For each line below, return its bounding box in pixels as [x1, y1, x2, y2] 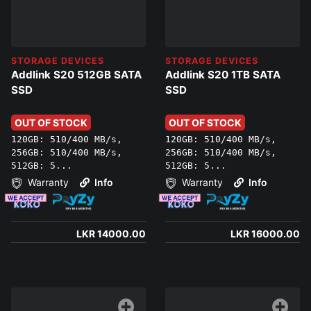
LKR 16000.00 [230, 227, 300, 239]
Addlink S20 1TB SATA [165, 68, 280, 82]
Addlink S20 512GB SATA [11, 68, 142, 82]
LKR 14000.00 [76, 227, 146, 239]
